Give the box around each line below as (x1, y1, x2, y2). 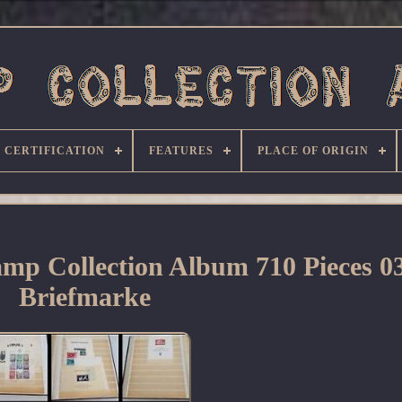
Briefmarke (18, 282, 151, 312)
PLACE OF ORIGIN (258, 144, 369, 157)
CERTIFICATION (4, 144, 105, 157)
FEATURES (149, 144, 214, 157)
